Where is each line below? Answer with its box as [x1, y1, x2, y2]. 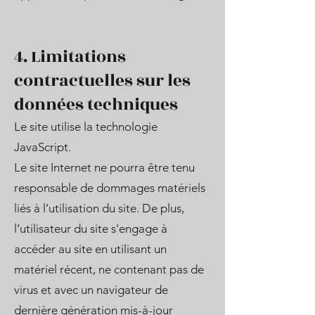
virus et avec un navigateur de [14, 283, 168, 297]
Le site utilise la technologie [14, 120, 157, 134]
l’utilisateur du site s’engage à [14, 221, 167, 236]
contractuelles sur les [14, 68, 191, 94]
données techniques [14, 92, 178, 117]
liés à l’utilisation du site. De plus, [14, 201, 184, 215]
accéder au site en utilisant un [14, 242, 167, 256]
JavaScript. [14, 140, 71, 154]
